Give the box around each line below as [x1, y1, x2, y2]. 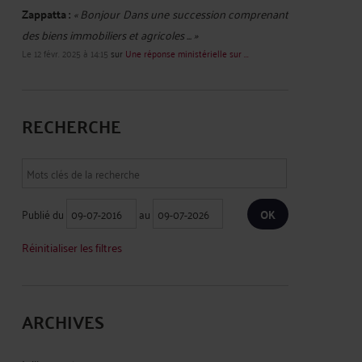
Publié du [22, 204, 66, 224]
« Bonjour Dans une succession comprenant [73, 3, 289, 23]
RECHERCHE [22, 109, 121, 142]
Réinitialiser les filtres [22, 237, 122, 257]
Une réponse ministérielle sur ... [125, 44, 249, 61]
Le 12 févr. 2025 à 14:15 [22, 44, 108, 61]
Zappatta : [22, 3, 71, 24]
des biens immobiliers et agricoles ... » [22, 24, 198, 44]
